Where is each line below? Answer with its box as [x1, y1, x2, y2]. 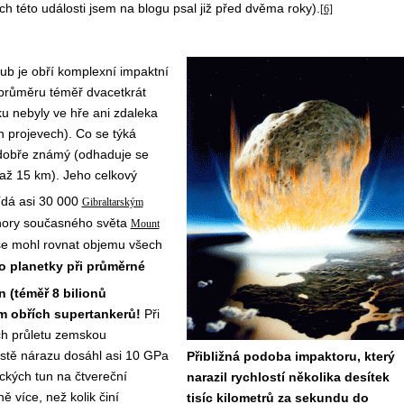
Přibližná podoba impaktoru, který [186, 349, 395, 364]
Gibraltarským [81, 195, 143, 208]
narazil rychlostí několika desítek [186, 370, 390, 385]
